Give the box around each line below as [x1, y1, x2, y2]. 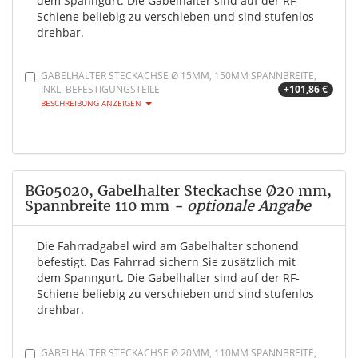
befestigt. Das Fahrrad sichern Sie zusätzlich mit [37, 254, 296, 270]
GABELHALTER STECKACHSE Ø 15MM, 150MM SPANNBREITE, [41, 69, 316, 83]
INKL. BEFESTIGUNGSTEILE [41, 82, 160, 97]
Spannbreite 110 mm [25, 197, 169, 216]
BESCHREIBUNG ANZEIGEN [41, 97, 144, 109]
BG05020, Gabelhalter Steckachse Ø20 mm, [25, 181, 332, 201]
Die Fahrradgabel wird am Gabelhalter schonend [37, 238, 299, 254]
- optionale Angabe [169, 197, 311, 216]
